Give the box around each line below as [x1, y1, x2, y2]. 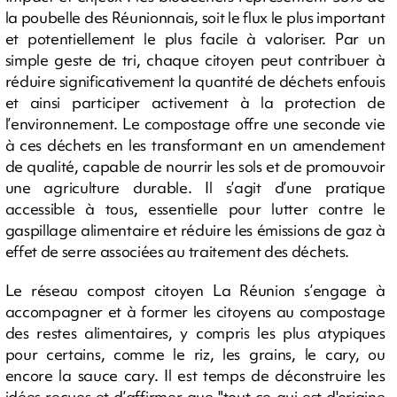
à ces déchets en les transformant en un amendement [4, 134, 385, 155]
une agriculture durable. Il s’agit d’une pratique [4, 176, 385, 198]
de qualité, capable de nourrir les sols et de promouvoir [4, 155, 385, 176]
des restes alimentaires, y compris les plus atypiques [4, 322, 385, 343]
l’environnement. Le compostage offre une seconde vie [4, 113, 385, 134]
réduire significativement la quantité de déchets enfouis [4, 70, 385, 91]
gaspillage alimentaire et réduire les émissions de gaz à [4, 219, 385, 240]
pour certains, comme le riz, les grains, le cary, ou [4, 343, 385, 364]
